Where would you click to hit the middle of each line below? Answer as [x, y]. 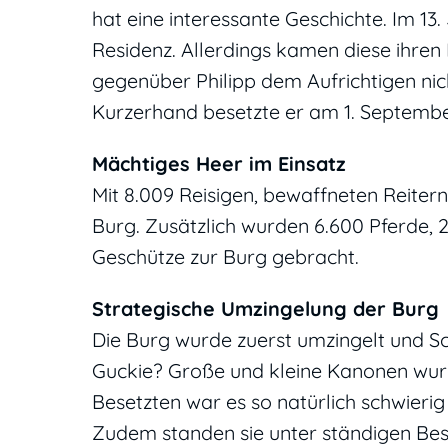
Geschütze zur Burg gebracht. [225, 257]
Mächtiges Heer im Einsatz [219, 164]
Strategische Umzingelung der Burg [265, 309]
